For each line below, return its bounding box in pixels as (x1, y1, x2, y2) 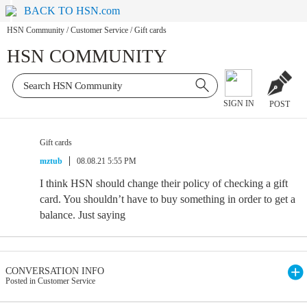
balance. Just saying (40, 209, 125, 221)
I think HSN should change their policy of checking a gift (40, 177, 288, 189)
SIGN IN (223, 99, 254, 109)
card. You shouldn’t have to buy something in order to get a (40, 193, 295, 205)
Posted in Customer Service (5, 276, 95, 286)
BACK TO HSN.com (24, 5, 121, 16)
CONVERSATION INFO (5, 266, 104, 276)
